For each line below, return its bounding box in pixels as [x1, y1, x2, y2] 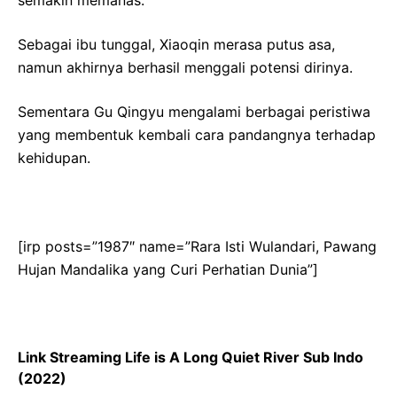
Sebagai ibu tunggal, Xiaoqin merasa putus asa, [18, 35, 335, 53]
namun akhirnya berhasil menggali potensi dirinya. [18, 58, 353, 76]
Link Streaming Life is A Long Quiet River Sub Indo [18, 347, 363, 366]
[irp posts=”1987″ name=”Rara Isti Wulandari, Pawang [18, 237, 377, 255]
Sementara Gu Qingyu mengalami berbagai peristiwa [18, 102, 370, 121]
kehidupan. [18, 148, 90, 167]
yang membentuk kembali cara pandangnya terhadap [18, 125, 376, 144]
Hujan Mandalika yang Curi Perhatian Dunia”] [18, 260, 318, 278]
